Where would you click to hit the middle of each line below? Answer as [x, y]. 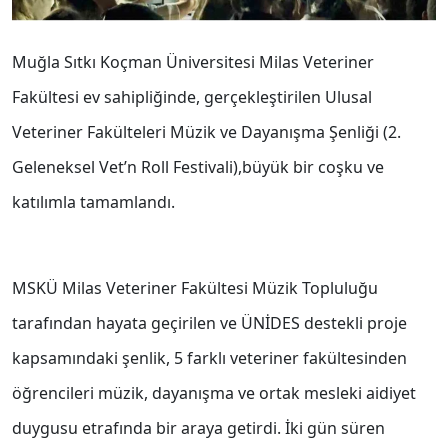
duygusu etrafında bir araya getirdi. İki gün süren [198, 428]
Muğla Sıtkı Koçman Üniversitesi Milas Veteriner [193, 62]
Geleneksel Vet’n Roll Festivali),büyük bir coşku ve [198, 167]
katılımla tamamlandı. [93, 202]
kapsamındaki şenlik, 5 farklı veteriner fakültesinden [209, 358]
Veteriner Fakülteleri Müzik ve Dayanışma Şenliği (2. [206, 132]
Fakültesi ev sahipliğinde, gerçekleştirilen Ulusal [192, 97]
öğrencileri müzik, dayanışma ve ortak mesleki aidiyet [214, 393]
